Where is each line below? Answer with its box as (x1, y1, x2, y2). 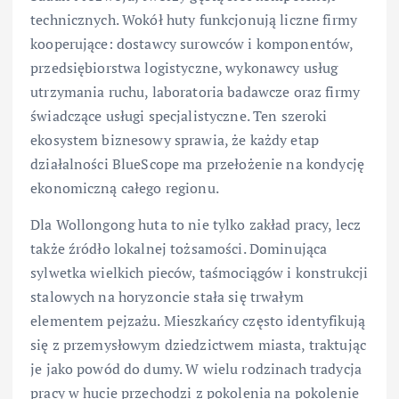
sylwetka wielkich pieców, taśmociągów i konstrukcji (30, 262, 369, 282)
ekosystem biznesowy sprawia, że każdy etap (30, 129, 319, 150)
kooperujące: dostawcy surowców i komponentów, (30, 33, 354, 53)
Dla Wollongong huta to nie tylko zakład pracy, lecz (30, 214, 362, 234)
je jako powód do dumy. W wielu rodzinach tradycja (30, 358, 362, 379)
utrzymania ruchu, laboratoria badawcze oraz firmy (30, 81, 360, 102)
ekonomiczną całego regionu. (30, 177, 219, 198)
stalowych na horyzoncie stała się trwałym (30, 286, 304, 306)
